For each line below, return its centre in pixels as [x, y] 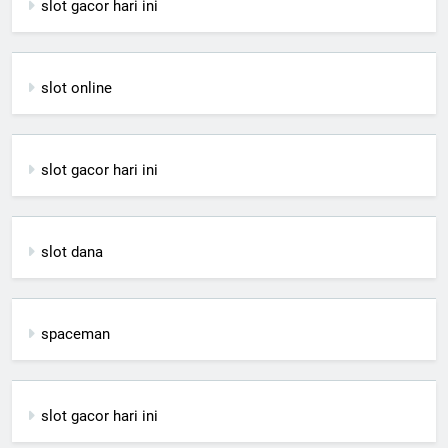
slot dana [72, 252]
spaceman [75, 334]
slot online [76, 88]
